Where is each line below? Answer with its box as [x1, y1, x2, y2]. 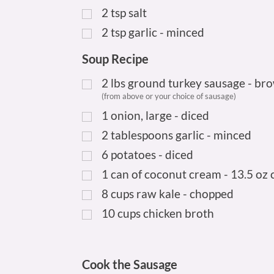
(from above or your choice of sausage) [102, 91, 237, 101]
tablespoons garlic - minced [111, 127, 252, 142]
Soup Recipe [82, 51, 149, 67]
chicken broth [143, 206, 215, 220]
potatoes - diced [111, 147, 194, 161]
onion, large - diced [111, 108, 210, 122]
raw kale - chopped [136, 186, 234, 201]
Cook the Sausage [82, 256, 178, 272]
